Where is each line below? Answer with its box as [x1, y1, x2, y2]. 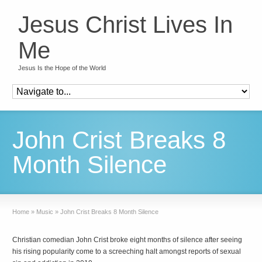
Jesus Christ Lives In [18, 12, 233, 37]
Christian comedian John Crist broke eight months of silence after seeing [12, 236, 243, 244]
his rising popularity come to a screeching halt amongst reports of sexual [12, 247, 242, 256]
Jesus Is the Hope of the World [18, 64, 106, 71]
